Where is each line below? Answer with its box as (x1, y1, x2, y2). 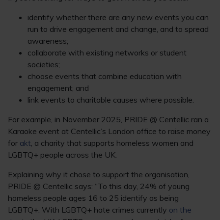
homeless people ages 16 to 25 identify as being (8, 193, 179, 203)
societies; (27, 59, 60, 69)
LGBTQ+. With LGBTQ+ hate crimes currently (8, 205, 169, 215)
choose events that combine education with (27, 71, 182, 81)
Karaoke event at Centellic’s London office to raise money (8, 126, 211, 136)
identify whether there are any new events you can (27, 12, 209, 22)
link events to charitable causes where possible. (27, 95, 194, 105)
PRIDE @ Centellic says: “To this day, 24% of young (8, 181, 190, 191)
